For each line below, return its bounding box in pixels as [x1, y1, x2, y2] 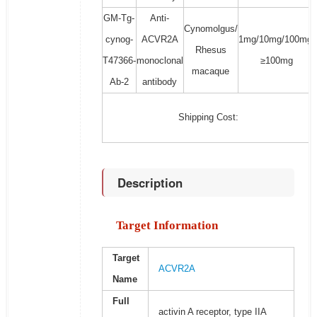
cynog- [105, 34, 133, 45]
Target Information [115, 219, 218, 233]
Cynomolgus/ [183, 23, 238, 35]
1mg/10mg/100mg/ [238, 34, 315, 45]
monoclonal [136, 55, 183, 67]
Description [117, 174, 183, 192]
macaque [192, 66, 230, 77]
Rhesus [195, 45, 226, 56]
